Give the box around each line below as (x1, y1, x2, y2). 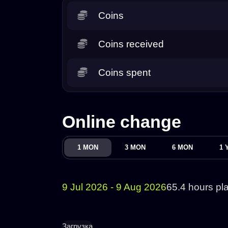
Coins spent (98, 67, 151, 78)
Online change (62, 111, 181, 131)
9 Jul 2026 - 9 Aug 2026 (62, 181, 166, 192)
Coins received (98, 38, 164, 49)
